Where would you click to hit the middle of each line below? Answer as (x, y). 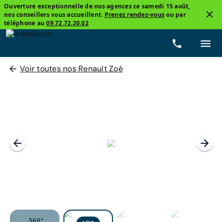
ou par (175, 15)
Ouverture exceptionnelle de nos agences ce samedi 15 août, (97, 6)
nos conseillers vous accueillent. (54, 15)
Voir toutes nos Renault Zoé (71, 69)
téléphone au (25, 23)
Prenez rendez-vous (134, 15)
